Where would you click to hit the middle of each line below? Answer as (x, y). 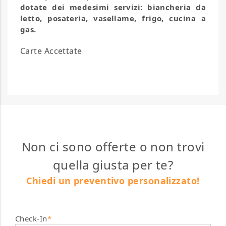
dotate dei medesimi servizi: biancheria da (113, 7)
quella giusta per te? (113, 164)
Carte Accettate (51, 51)
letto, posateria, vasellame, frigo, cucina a (113, 18)
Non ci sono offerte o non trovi (113, 146)
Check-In (31, 218)
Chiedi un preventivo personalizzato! (113, 180)
